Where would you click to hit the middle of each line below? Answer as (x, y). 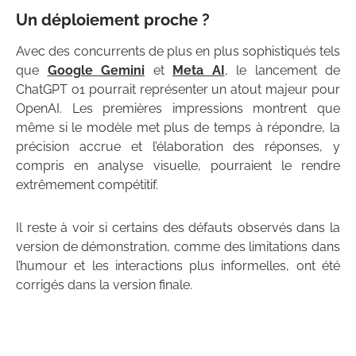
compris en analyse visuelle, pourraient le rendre (178, 166)
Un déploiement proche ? (113, 20)
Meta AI (199, 71)
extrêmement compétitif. (87, 185)
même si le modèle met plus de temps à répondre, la (178, 128)
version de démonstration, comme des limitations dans (178, 247)
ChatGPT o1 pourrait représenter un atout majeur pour (178, 90)
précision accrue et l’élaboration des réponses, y (178, 147)
